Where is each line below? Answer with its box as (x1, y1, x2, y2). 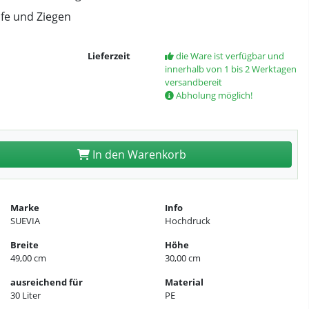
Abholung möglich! (173, 89, 252, 101)
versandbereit (164, 76, 222, 88)
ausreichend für (10, 276, 83, 288)
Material (164, 276, 203, 288)
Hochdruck (164, 215, 210, 227)
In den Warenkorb (90, 147, 186, 162)
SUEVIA (10, 215, 41, 227)
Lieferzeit (88, 50, 130, 62)
